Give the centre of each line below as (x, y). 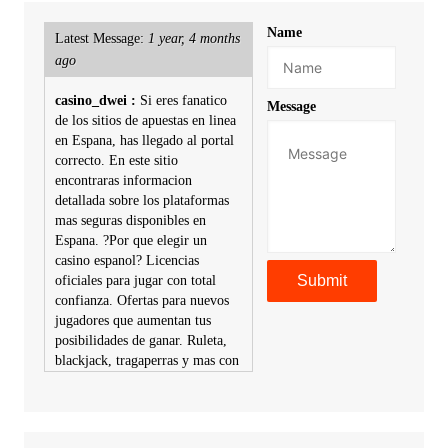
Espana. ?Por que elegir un (130, 241)
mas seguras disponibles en (130, 221)
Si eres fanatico (183, 101)
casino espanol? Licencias (126, 261)
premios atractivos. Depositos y (143, 381)
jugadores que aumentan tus (132, 321)
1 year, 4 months (193, 39)
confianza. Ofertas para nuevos (141, 301)
